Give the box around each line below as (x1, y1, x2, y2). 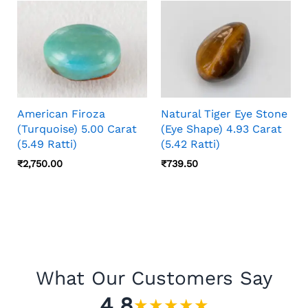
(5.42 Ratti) (161, 137, 220, 151)
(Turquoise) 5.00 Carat (17, 122, 137, 136)
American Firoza (17, 107, 105, 121)
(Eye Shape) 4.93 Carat (161, 122, 282, 136)
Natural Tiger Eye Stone (161, 107, 287, 121)
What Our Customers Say (36, 266, 272, 289)
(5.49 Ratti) (17, 137, 77, 151)
